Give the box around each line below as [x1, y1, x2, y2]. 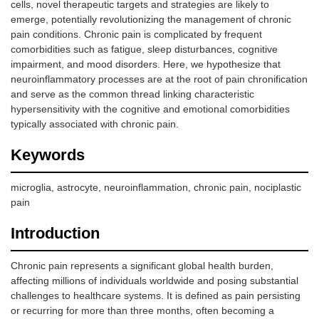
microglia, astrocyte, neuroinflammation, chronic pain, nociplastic [11, 182, 301, 194]
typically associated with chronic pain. [11, 118, 179, 130]
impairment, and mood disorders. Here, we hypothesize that [11, 58, 281, 70]
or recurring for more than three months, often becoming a [11, 305, 274, 317]
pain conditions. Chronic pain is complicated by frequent [11, 28, 262, 41]
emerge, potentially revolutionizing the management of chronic [11, 14, 291, 26]
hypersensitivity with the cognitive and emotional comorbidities [11, 103, 290, 115]
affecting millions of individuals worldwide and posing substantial [11, 275, 298, 287]
